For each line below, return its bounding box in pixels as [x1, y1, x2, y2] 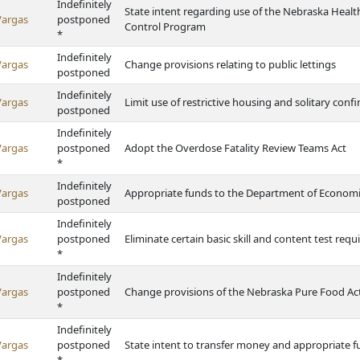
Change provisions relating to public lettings [125, 57, 336, 72]
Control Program [125, 19, 206, 34]
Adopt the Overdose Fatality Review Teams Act [125, 141, 346, 155]
